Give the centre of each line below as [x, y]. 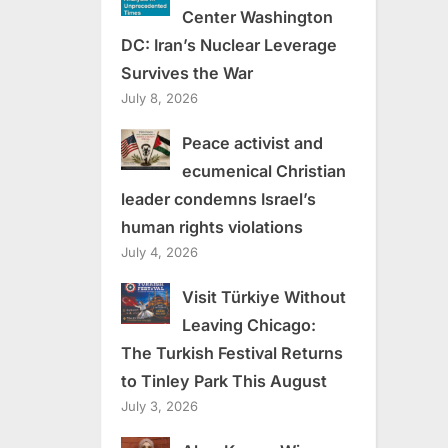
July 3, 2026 [159, 405]
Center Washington [257, 16]
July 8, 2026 [159, 97]
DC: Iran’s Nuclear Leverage [229, 44]
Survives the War [187, 72]
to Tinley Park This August [224, 380]
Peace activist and [252, 142]
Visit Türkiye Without [263, 296]
